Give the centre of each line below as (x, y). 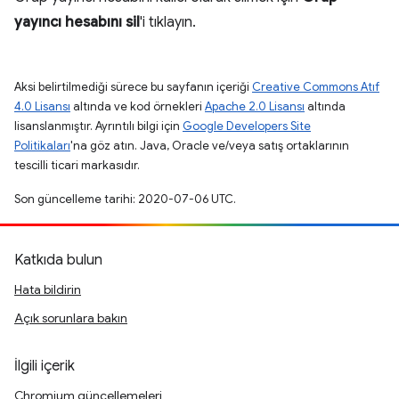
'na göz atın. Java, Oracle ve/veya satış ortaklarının (210, 145)
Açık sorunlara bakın (71, 318)
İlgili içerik (45, 366)
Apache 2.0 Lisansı (255, 106)
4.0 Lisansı (42, 106)
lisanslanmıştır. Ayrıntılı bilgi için (98, 126)
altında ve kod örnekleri (138, 106)
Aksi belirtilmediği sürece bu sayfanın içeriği (133, 86)
